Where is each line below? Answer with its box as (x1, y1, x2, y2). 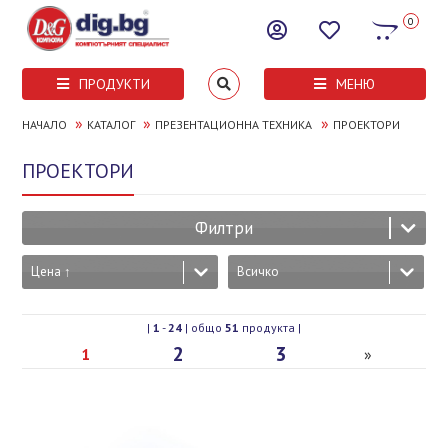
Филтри (195, 217, 253, 239)
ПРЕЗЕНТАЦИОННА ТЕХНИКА (155, 117, 313, 132)
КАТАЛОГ (87, 117, 136, 132)
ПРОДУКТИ (78, 75, 150, 93)
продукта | (239, 320, 301, 335)
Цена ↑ (31, 263, 72, 280)
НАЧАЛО (22, 117, 68, 132)
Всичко (237, 263, 280, 280)
